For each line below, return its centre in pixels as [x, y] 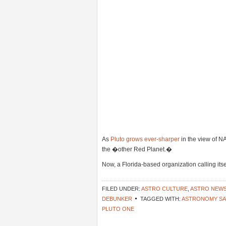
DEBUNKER [117, 199]
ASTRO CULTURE [164, 189]
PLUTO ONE [118, 209]
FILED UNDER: [122, 189]
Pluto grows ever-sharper [145, 139]
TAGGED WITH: [161, 199]
